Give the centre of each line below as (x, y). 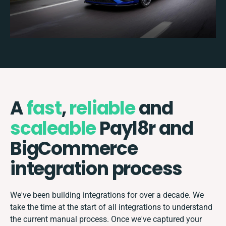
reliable (102, 108)
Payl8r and (145, 128)
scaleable (53, 128)
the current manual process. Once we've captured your (106, 219)
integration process (96, 168)
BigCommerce (74, 148)
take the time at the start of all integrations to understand (111, 207)
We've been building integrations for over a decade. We (107, 195)
